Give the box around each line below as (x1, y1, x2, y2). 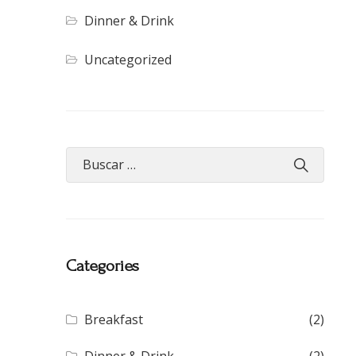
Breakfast (84, 311, 144, 329)
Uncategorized (84, 51, 172, 69)
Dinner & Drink (84, 12, 175, 30)
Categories (66, 257, 139, 276)
